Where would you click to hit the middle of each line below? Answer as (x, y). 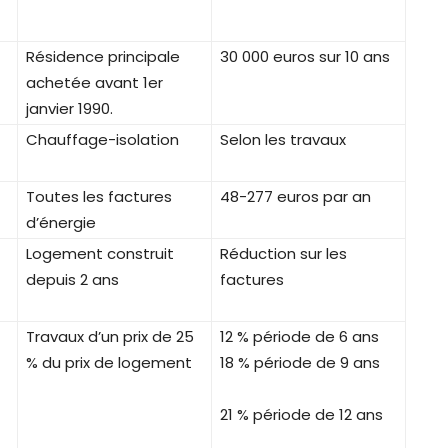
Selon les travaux (283, 139)
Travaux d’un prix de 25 (110, 336)
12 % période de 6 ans (299, 336)
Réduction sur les (283, 253)
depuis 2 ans (72, 279)
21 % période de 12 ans (301, 414)
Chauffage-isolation (102, 139)
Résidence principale (103, 56)
